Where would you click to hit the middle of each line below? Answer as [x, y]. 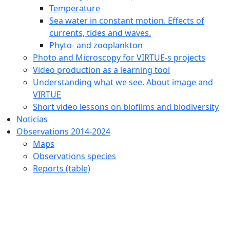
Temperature [75, 8]
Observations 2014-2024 [63, 131]
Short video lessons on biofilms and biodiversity [126, 107]
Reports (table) [62, 168]
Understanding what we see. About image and [123, 82]
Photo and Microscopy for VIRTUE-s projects [119, 57]
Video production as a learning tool [101, 70]
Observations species [74, 156]
